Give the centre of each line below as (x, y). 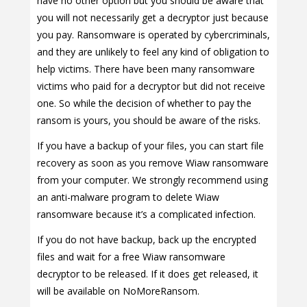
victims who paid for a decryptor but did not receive (151, 86)
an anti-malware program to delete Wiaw (128, 197)
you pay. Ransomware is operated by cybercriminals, (153, 35)
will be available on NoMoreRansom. (118, 291)
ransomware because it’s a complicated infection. (146, 214)
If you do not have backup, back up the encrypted (147, 240)
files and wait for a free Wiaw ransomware (131, 257)
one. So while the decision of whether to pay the (144, 103)
